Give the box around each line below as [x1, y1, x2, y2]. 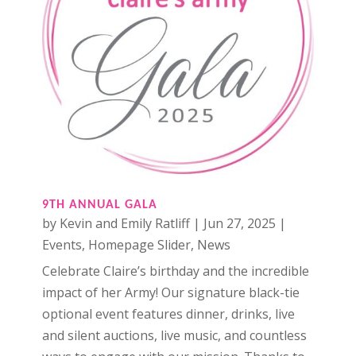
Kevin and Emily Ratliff [59, 215, 190, 233]
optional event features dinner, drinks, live [41, 305, 295, 323]
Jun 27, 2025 [203, 215, 276, 233]
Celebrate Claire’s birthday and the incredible [41, 262, 309, 281]
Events [41, 236, 82, 254]
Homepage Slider [87, 236, 191, 254]
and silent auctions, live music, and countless [41, 327, 307, 345]
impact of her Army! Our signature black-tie [41, 284, 300, 302]
